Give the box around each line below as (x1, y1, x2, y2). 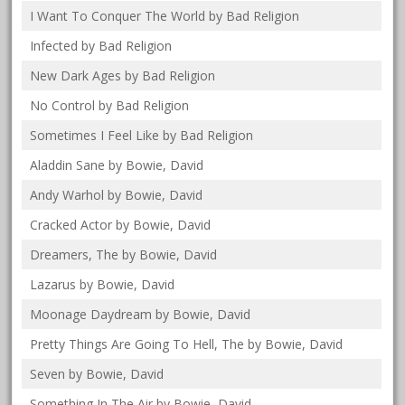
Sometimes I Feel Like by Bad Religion (30, 126, 254, 144)
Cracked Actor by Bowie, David (30, 215, 212, 233)
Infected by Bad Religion (30, 36, 173, 54)
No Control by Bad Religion (30, 96, 190, 114)
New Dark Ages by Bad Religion (30, 66, 216, 84)
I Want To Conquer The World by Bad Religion (30, 6, 300, 24)
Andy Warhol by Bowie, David (30, 185, 203, 203)
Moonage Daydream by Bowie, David (30, 305, 251, 323)
